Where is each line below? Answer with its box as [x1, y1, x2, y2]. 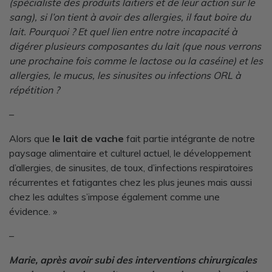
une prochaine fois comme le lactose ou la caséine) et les [9, 54, 263, 67]
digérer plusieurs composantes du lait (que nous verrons [9, 39, 261, 52]
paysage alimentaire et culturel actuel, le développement [9, 146, 251, 159]
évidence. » [9, 205, 57, 217]
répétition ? [9, 83, 59, 96]
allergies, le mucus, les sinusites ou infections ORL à [9, 69, 241, 81]
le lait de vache [52, 132, 124, 144]
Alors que [9, 132, 52, 144]
